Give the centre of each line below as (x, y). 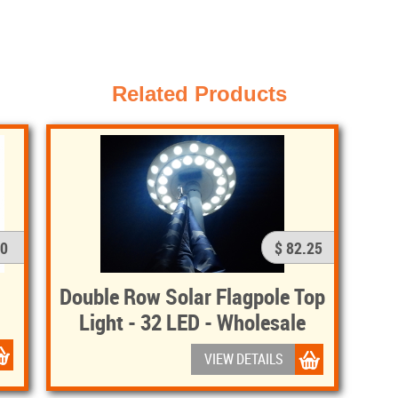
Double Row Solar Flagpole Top (193, 296)
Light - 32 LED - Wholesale (193, 322)
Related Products (199, 94)
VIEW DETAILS (244, 359)
